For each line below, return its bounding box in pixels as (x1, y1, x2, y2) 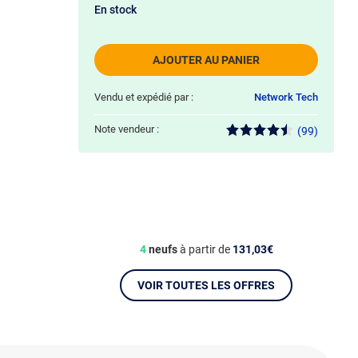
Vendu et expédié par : (94, 91, 193, 103)
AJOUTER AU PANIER (153, 54, 260, 66)
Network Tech (254, 91, 318, 103)
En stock (94, 3, 137, 16)
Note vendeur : (94, 123, 159, 135)
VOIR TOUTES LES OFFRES (137, 279, 275, 292)
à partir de (177, 243, 233, 256)
